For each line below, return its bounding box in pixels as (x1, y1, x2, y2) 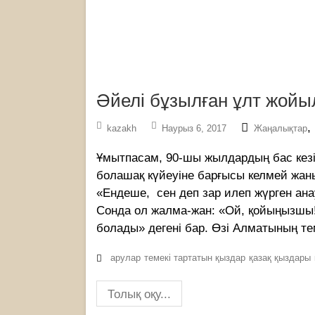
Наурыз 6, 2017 (162, 123, 226, 134)
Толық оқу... (108, 288, 171, 302)
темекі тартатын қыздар (144, 252, 245, 264)
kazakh (107, 123, 136, 134)
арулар (110, 252, 141, 264)
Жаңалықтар (254, 123, 307, 134)
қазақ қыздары (249, 252, 311, 264)
